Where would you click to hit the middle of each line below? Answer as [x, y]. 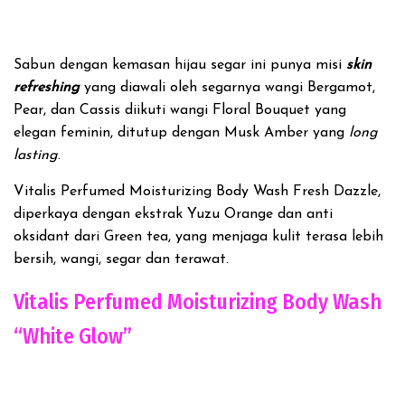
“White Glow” [73, 336]
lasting [36, 155]
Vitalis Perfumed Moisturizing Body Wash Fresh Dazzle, [197, 192]
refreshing [47, 88]
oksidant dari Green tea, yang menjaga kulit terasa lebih [198, 237]
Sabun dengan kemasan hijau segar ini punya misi [180, 65]
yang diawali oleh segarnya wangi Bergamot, [227, 88]
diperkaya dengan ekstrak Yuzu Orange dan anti [173, 214]
